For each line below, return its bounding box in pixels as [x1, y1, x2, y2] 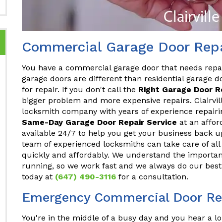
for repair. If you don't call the [22, 85, 138, 94]
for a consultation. [116, 172, 188, 181]
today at [22, 172, 55, 181]
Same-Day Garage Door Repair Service [22, 117, 177, 127]
